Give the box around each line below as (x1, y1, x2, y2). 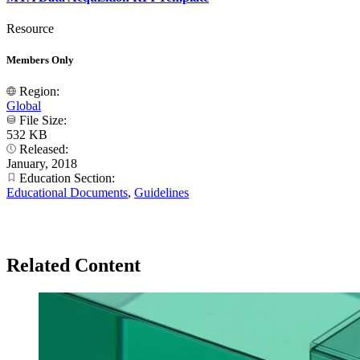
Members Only (6, 54, 74, 67)
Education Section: (16, 171, 118, 186)
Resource (6, 21, 54, 35)
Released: (16, 142, 72, 157)
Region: (16, 84, 63, 99)
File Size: (16, 113, 70, 128)
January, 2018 (6, 157, 77, 171)
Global (6, 99, 41, 113)
